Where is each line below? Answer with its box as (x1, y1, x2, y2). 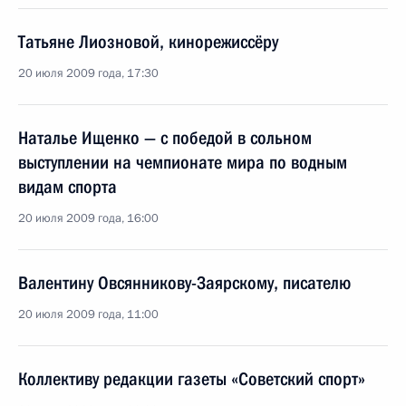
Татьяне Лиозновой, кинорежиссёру (18, 31, 278, 53)
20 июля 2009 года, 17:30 (18, 65, 159, 82)
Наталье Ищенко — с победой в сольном (18, 127, 312, 149)
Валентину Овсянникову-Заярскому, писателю (18, 272, 351, 294)
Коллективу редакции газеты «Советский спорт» (18, 368, 365, 390)
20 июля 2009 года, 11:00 (18, 306, 159, 323)
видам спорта (18, 176, 117, 198)
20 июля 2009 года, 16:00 (18, 210, 159, 227)
